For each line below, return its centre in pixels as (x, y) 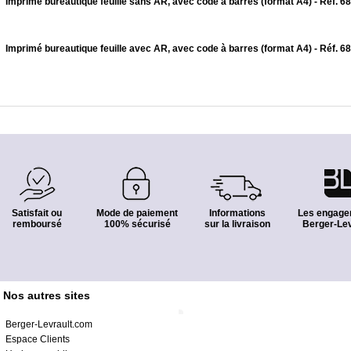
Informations (237, 213)
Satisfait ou (37, 213)
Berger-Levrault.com (49, 324)
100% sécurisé (137, 224)
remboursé (37, 224)
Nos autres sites (47, 295)
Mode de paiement (137, 213)
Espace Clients (38, 339)
